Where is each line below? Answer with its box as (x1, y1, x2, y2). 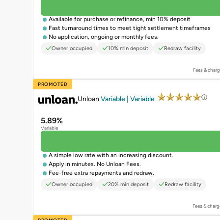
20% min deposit (108, 181, 149, 188)
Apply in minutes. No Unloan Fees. (49, 160, 141, 167)
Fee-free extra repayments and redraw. (49, 169, 154, 176)
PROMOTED (38, 81, 67, 87)
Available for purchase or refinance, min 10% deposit (49, 15, 191, 23)
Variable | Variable (101, 95, 156, 104)
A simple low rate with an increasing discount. (49, 151, 173, 159)
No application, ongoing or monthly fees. (49, 33, 159, 40)
